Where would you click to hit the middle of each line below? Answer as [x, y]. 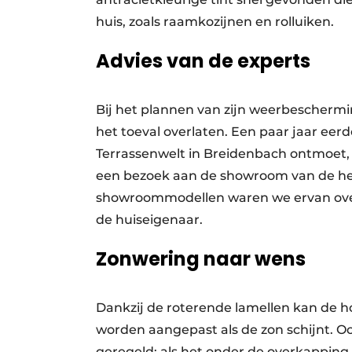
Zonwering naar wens [201, 258]
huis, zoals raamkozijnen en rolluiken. [216, 21]
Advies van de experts [203, 60]
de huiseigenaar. [151, 219]
